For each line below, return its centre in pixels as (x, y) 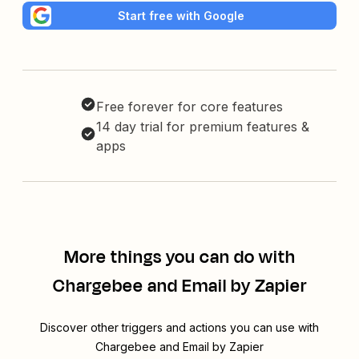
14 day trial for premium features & (203, 127)
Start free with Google (181, 15)
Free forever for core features (190, 107)
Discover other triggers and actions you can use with (179, 328)
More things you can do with (179, 258)
